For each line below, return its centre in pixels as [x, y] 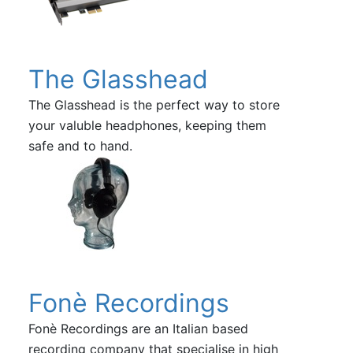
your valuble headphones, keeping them [147, 125]
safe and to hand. [80, 145]
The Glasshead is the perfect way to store [154, 104]
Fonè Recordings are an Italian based [138, 328]
